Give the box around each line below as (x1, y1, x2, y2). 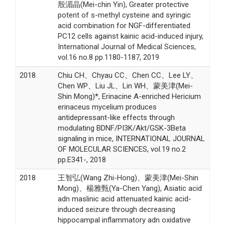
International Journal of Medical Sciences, (57, 42, 196, 51)
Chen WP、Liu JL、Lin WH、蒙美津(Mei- (57, 81, 193, 90)
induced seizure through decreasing (57, 204, 175, 214)
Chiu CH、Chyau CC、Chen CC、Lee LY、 (57, 70, 198, 80)
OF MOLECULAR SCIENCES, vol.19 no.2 (57, 144, 186, 154)
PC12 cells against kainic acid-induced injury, (57, 31, 203, 41)
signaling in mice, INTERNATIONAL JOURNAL (57, 134, 205, 143)
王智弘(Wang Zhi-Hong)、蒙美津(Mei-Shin (57, 173, 198, 182)
